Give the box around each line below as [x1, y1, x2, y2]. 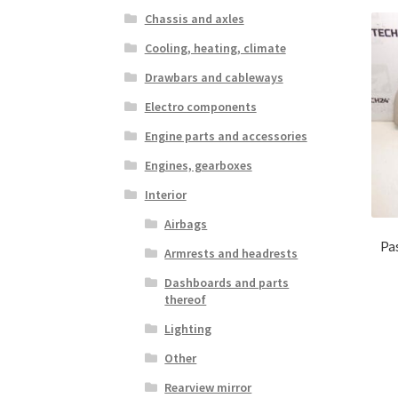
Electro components [144, 98, 257, 115]
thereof [164, 291, 207, 307]
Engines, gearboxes [144, 156, 252, 173]
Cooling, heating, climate [144, 39, 286, 56]
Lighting [164, 320, 212, 337]
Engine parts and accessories [144, 127, 307, 144]
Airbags [164, 215, 208, 232]
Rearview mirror [164, 378, 252, 395]
